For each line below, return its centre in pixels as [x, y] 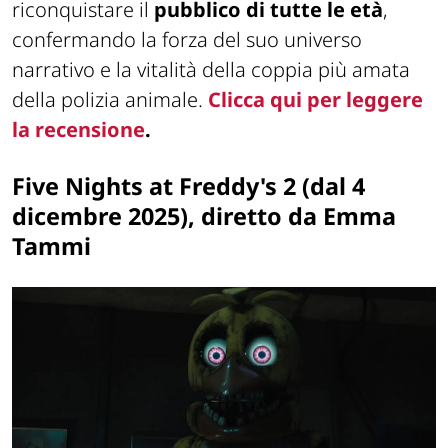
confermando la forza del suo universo [187, 39]
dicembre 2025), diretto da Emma [204, 215]
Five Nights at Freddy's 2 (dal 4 [188, 185]
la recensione [78, 129]
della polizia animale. [110, 99]
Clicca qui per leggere [315, 99]
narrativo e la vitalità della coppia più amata [211, 69]
